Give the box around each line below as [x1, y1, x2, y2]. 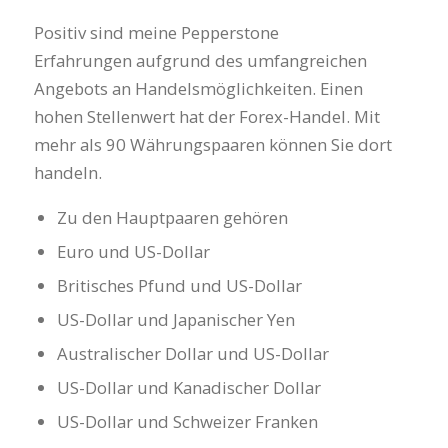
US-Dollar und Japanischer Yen [57, 308, 296, 332]
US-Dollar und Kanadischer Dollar [57, 376, 322, 400]
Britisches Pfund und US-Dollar [57, 274, 303, 298]
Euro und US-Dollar [57, 240, 211, 264]
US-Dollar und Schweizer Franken [57, 410, 319, 434]
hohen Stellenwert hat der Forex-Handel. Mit [33, 105, 380, 129]
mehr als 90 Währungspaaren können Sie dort [33, 133, 392, 157]
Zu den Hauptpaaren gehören [57, 206, 289, 230]
